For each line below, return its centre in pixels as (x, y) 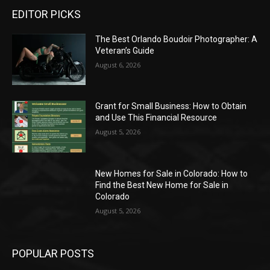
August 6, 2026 (118, 64)
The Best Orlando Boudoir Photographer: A (177, 39)
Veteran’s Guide (125, 50)
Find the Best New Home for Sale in (162, 185)
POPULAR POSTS (53, 253)
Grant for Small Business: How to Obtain (171, 106)
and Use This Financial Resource (156, 118)
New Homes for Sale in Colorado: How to (172, 173)
